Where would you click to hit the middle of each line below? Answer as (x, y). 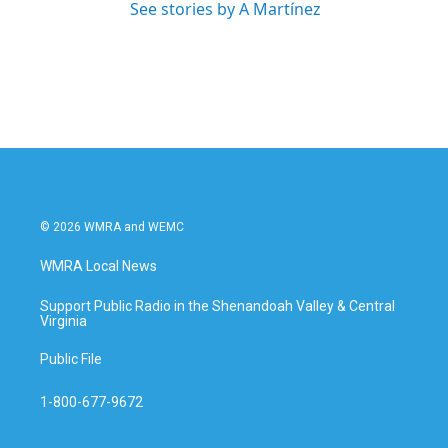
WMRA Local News (98, 266)
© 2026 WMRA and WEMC (112, 227)
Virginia (63, 321)
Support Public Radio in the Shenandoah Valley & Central (217, 306)
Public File (71, 359)
